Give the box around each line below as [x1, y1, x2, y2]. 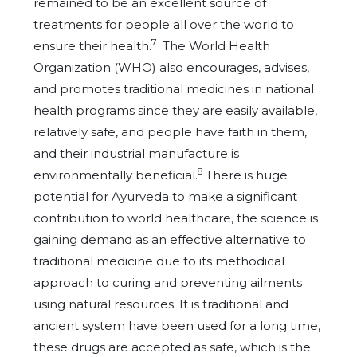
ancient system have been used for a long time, [33, 318, 320, 333]
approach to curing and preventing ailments [33, 275, 302, 290]
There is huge [202, 167, 288, 182]
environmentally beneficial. [33, 167, 198, 182]
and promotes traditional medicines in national [33, 81, 314, 96]
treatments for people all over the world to [33, 17, 294, 32]
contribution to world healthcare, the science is [33, 210, 318, 226]
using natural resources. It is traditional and [33, 296, 288, 312]
